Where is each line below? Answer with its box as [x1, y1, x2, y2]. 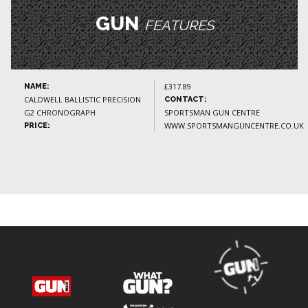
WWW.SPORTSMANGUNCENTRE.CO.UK [164, 120, 304, 131]
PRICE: [24, 121, 50, 131]
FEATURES [144, 17, 214, 34]
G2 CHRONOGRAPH [24, 107, 96, 118]
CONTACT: [164, 95, 207, 104]
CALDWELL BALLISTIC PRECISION [24, 94, 141, 105]
